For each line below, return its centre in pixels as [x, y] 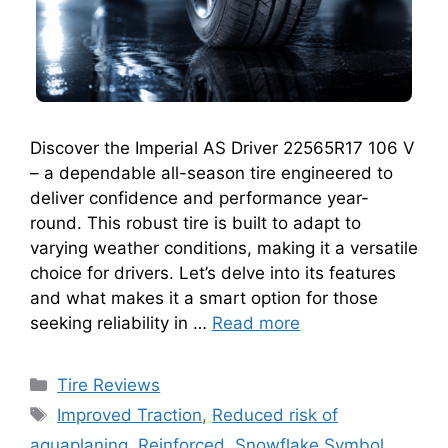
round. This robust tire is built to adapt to [195, 222]
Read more [256, 322]
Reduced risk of [275, 414]
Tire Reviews [109, 384]
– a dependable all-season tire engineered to [211, 172]
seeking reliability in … [121, 322]
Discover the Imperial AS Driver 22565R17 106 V [222, 147]
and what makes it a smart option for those [204, 297]
